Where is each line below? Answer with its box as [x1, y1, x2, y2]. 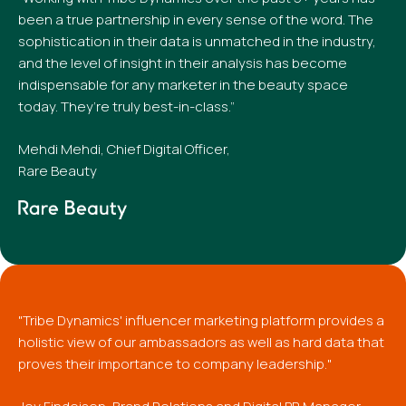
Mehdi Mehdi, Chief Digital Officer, [18, 140, 230, 159]
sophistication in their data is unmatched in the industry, [18, 32, 376, 51]
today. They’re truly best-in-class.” [18, 97, 235, 116]
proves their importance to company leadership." [18, 354, 332, 373]
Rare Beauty [18, 161, 97, 180]
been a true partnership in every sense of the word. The [18, 10, 373, 29]
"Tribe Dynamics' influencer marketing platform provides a [18, 311, 384, 330]
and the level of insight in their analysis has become [18, 53, 347, 72]
